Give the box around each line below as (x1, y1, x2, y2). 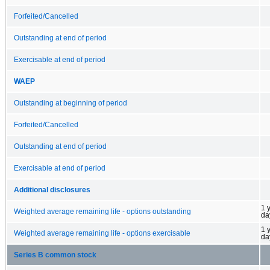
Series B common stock (14, 251, 96, 259)
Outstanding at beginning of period (14, 99, 127, 107)
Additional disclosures (14, 186, 90, 193)
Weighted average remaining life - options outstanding (14, 207, 191, 215)
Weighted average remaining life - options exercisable (14, 229, 190, 237)
